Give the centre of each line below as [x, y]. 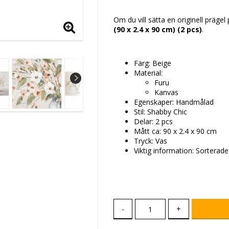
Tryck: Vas [151, 141]
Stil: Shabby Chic [161, 112]
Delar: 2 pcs [153, 122]
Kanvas [166, 93]
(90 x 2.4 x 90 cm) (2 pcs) [158, 30]
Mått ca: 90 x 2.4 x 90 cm [175, 131]
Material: [148, 73]
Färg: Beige [153, 63]
